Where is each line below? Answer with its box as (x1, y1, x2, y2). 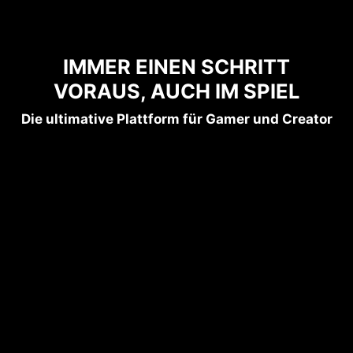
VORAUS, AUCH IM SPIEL (54, 78, 299, 103)
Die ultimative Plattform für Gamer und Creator (20, 110, 333, 127)
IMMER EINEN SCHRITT (63, 54, 290, 79)
